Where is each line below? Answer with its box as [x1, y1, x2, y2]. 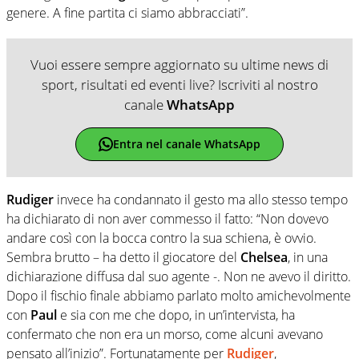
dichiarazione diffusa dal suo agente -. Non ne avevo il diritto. [6, 267, 351, 285]
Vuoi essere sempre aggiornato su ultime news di [30, 54, 329, 74]
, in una [288, 248, 328, 266]
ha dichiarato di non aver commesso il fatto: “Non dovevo [6, 209, 329, 228]
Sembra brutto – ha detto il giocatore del [6, 248, 240, 266]
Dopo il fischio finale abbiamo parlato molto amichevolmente [6, 286, 351, 305]
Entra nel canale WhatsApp [112, 136, 260, 152]
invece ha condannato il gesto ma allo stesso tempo [57, 190, 348, 208]
